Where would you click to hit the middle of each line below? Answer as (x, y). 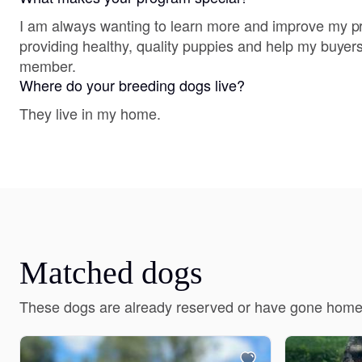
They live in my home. (90, 113)
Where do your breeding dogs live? (132, 85)
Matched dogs (111, 273)
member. (48, 65)
